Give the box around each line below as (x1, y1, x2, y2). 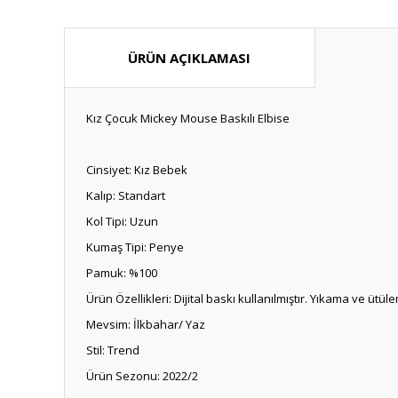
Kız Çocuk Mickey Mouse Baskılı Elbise (86, 110, 290, 126)
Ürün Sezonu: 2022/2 (86, 368, 198, 384)
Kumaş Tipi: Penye (86, 239, 184, 255)
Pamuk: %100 (86, 265, 157, 281)
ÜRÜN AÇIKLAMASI (128, 49, 251, 67)
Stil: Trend (86, 342, 139, 358)
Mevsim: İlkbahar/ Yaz (86, 316, 205, 332)
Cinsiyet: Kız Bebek (86, 162, 187, 178)
